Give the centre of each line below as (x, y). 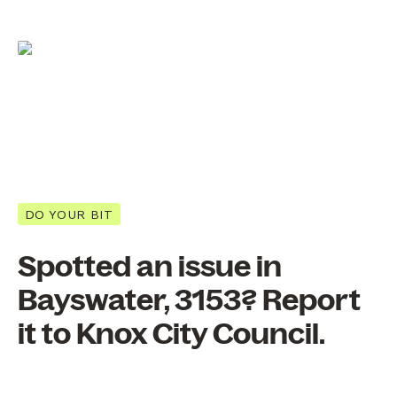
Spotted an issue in (150, 267)
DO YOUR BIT (69, 214)
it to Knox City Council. (171, 335)
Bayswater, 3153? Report (189, 301)
